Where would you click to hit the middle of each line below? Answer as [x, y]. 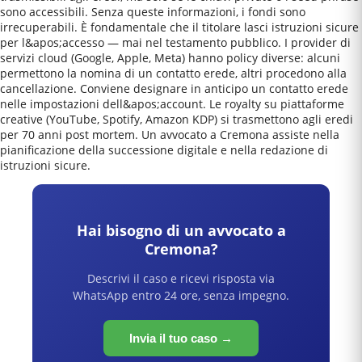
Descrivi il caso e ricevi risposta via [181, 279]
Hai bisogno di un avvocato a [181, 231]
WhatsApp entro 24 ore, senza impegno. [181, 296]
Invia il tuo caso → [181, 339]
